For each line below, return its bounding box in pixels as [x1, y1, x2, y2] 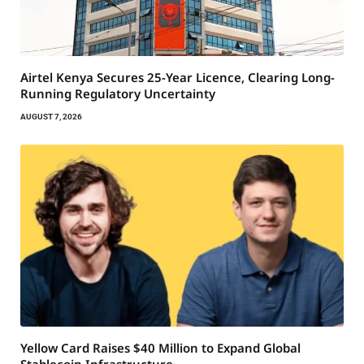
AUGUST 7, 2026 [20, 112, 82, 122]
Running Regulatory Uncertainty [20, 85, 215, 102]
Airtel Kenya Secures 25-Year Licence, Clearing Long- [20, 69, 335, 86]
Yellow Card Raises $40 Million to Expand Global [20, 340, 301, 357]
